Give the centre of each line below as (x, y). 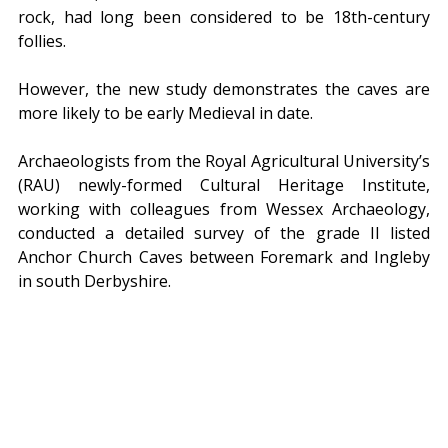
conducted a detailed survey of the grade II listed (224, 233)
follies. (42, 41)
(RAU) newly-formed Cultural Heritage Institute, (224, 185)
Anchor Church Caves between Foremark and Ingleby (224, 257)
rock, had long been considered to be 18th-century (224, 17)
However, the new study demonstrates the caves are (224, 89)
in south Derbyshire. (94, 281)
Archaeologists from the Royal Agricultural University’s (224, 161)
